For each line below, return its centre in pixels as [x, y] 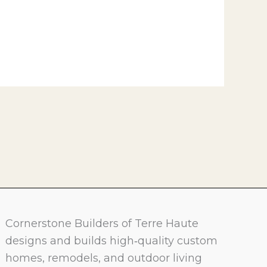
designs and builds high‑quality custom [112, 241]
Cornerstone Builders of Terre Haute [102, 223]
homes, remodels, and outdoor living [104, 258]
